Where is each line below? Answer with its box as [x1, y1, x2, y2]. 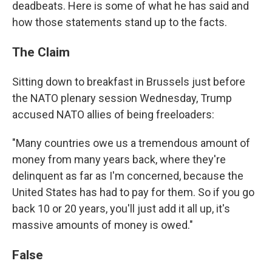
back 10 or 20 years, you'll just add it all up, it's [12, 202, 230, 215]
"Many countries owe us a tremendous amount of [12, 137, 250, 149]
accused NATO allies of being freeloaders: [12, 108, 214, 121]
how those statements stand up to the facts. [12, 16, 227, 29]
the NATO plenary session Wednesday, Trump [12, 92, 232, 104]
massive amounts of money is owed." [12, 219, 193, 231]
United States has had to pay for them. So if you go [12, 186, 254, 199]
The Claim [12, 44, 70, 59]
